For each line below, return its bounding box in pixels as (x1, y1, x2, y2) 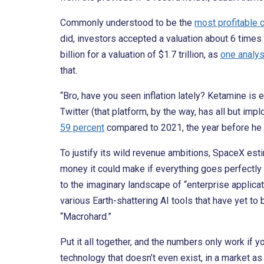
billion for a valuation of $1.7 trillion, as (60, 49, 220, 61)
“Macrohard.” (60, 211, 111, 223)
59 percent (60, 122, 104, 134)
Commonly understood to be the (60, 17, 194, 29)
